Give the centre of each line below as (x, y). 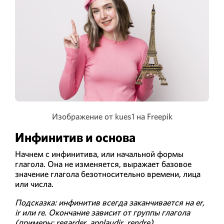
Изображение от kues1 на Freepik (112, 116)
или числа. (34, 184)
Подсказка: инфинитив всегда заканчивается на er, (110, 203)
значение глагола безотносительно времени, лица (108, 174)
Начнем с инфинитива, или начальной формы (99, 154)
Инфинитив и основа (75, 137)
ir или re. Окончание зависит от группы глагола (102, 213)
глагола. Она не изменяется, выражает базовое (103, 164)
